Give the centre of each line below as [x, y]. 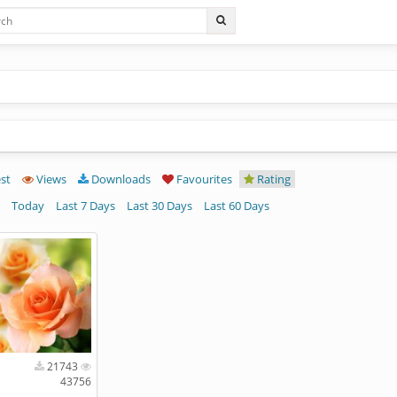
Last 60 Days [236, 206]
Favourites [202, 179]
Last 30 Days [159, 206]
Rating [272, 179]
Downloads [119, 179]
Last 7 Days [85, 206]
